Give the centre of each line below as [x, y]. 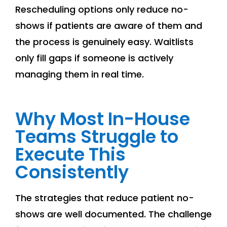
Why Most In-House [103, 119]
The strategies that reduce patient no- [105, 198]
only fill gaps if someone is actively [94, 58]
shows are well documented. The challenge [113, 214]
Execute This [70, 155]
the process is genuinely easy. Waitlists [104, 42]
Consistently [72, 172]
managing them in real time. [80, 74]
